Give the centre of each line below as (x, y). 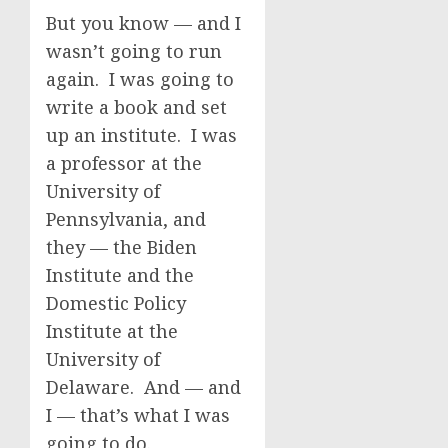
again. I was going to (140, 79)
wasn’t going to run (134, 51)
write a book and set (136, 107)
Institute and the (120, 275)
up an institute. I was (141, 135)
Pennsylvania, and (126, 219)
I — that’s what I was (138, 415)
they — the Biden (121, 247)
